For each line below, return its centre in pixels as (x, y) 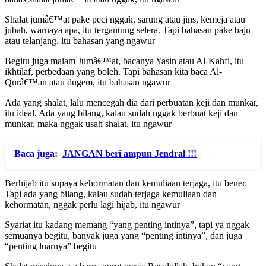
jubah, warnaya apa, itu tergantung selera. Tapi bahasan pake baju (128, 30)
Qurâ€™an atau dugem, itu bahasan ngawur (88, 83)
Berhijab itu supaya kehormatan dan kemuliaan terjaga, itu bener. (126, 183)
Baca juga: (36, 154)
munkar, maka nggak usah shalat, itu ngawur (88, 124)
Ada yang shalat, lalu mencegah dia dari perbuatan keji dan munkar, (132, 103)
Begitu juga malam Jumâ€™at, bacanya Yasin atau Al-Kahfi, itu (124, 61)
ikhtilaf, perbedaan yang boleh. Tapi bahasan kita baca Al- (113, 72)
